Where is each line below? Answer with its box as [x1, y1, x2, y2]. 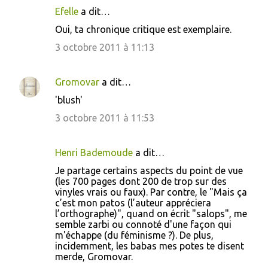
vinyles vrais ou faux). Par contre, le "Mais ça [55, 187, 247, 197]
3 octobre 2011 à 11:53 [55, 112, 154, 123]
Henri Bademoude [55, 147, 133, 158]
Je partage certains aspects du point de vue [55, 165, 243, 176]
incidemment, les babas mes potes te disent [55, 240, 244, 251]
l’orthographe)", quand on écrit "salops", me [55, 208, 247, 219]
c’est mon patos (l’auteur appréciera [55, 197, 211, 208]
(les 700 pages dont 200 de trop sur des [55, 176, 227, 187]
